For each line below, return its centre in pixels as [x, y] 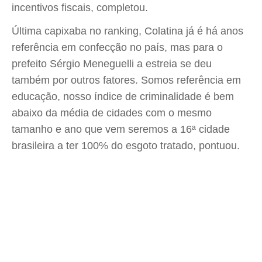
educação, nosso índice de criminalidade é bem [123, 96]
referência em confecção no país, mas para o [117, 47]
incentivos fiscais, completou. [80, 8]
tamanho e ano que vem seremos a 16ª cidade [121, 129]
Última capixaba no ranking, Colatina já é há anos [127, 31]
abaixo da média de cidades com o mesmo [112, 113]
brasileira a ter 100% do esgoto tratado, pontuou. [126, 146]
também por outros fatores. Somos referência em [126, 80]
